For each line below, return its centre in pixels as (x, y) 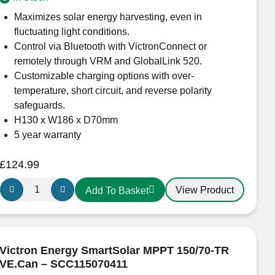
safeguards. (39, 105)
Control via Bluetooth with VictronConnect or (110, 46)
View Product (204, 190)
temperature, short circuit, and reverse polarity (113, 90)
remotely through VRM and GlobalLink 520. (108, 61)
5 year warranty (47, 134)
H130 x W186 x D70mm (66, 120)
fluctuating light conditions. (72, 31)
